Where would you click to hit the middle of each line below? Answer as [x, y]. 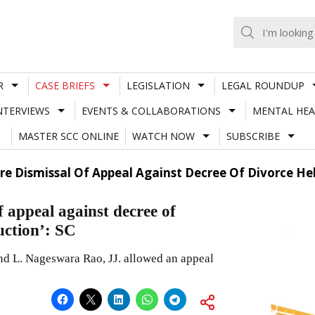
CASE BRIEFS [65, 85]
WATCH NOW [163, 136]
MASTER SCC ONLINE [68, 136]
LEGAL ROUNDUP [263, 85]
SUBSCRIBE [253, 136]
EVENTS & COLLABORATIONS [151, 110]
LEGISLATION [158, 85]
